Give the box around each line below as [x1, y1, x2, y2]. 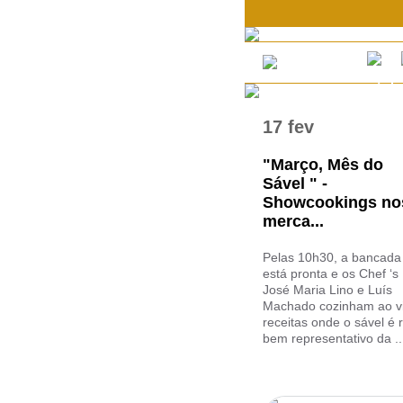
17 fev [263, 117, 314, 137]
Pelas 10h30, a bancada [263, 250, 401, 264]
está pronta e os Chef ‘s [263, 266, 399, 281]
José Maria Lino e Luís [263, 282, 392, 297]
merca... [263, 212, 324, 230]
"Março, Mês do [263, 156, 383, 174]
